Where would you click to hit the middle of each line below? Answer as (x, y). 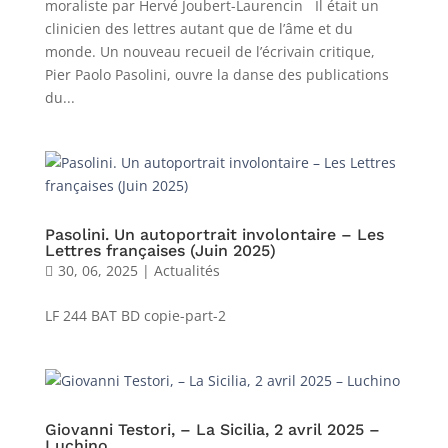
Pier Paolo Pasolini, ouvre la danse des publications (216, 74)
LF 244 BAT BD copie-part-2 (135, 315)
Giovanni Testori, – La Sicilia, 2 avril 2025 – (212, 429)
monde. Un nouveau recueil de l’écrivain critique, (209, 51)
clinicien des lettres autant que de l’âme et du (198, 28)
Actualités (186, 270)
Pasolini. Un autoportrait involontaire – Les (214, 234)
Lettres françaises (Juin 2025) (160, 250)
